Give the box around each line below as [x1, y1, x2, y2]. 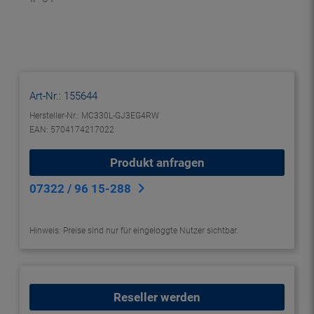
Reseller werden [114, 290, 200, 304]
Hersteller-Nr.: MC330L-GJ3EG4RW [29, 111, 159, 121]
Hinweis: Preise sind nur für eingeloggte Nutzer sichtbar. [29, 226, 238, 235]
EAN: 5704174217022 [29, 125, 114, 135]
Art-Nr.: [29, 90, 64, 102]
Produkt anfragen [109, 156, 205, 170]
